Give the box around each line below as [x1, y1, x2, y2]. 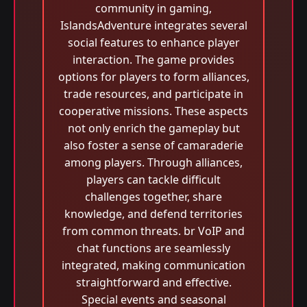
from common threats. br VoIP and [62, 223, 245, 238]
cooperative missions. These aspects [59, 103, 248, 119]
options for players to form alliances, [58, 69, 249, 84]
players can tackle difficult [86, 172, 221, 187]
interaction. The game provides [73, 52, 234, 67]
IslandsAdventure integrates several [60, 18, 247, 33]
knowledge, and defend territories [64, 206, 243, 221]
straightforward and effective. [75, 275, 232, 290]
